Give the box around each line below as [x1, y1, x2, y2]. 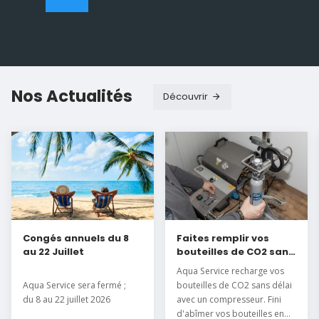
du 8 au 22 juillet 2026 [23, 293, 110, 305]
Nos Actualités [11, 84, 132, 108]
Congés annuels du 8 [23, 231, 129, 245]
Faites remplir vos [177, 231, 269, 245]
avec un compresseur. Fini [177, 293, 281, 305]
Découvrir [163, 90, 208, 104]
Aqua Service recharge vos [177, 264, 284, 277]
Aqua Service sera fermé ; [23, 278, 126, 291]
